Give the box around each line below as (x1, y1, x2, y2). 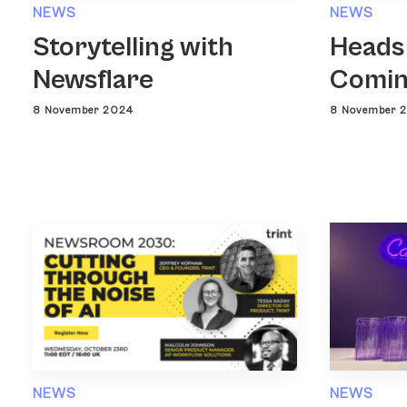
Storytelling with (33, 31, 233, 63)
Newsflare (33, 64, 154, 95)
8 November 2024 (33, 104, 134, 116)
